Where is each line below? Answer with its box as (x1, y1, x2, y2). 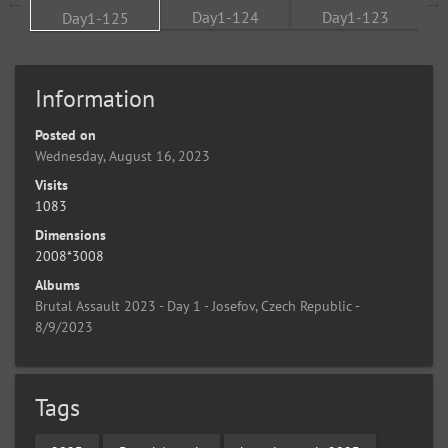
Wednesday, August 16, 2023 (35, 147, 210, 165)
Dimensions (35, 226, 106, 244)
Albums (35, 276, 80, 294)
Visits (35, 176, 68, 194)
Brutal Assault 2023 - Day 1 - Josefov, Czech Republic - (35, 297, 359, 315)
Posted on (35, 126, 96, 144)
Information (35, 83, 155, 114)
